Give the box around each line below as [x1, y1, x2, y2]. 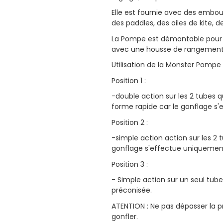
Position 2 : [111, 117, 148, 127]
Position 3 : [111, 159, 148, 169]
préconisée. [111, 185, 152, 196]
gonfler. [111, 211, 138, 222]
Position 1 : [111, 75, 146, 86]
